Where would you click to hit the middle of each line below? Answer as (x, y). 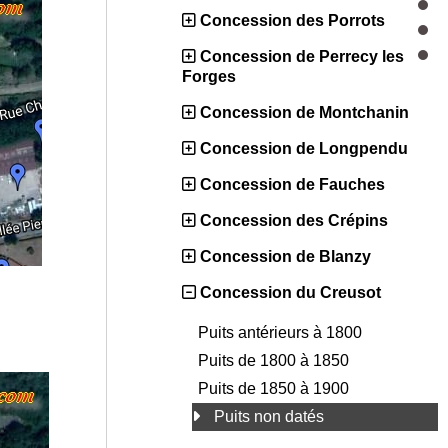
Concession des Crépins (294, 221)
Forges (209, 77)
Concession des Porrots (292, 21)
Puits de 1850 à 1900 (275, 389)
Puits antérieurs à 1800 (282, 333)
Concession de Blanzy (285, 257)
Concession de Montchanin (304, 113)
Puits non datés (271, 417)
